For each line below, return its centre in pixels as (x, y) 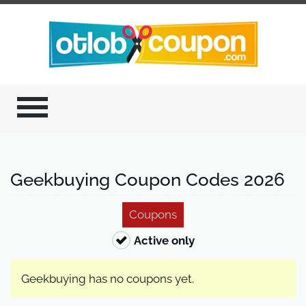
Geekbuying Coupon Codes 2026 (148, 179)
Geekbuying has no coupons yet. (108, 278)
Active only (164, 240)
